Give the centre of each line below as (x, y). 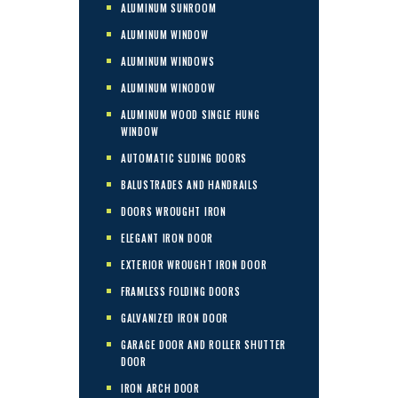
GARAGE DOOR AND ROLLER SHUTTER (204, 344)
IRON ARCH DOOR (160, 388)
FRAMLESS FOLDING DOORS (181, 291)
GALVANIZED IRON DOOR (175, 318)
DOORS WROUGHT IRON (174, 211)
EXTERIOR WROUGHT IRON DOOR (194, 264)
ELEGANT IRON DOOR (167, 238)
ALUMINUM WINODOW (168, 88)
